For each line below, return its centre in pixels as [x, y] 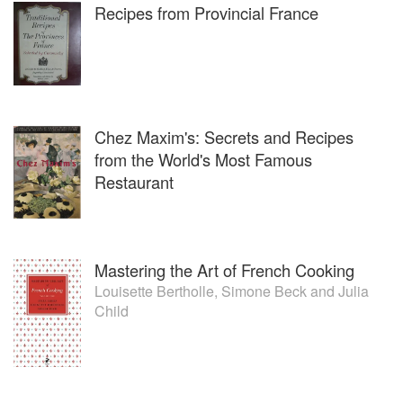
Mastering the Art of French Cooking [224, 270]
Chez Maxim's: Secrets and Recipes [224, 137]
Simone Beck [264, 291]
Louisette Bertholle [154, 291]
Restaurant [134, 182]
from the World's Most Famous [203, 160]
